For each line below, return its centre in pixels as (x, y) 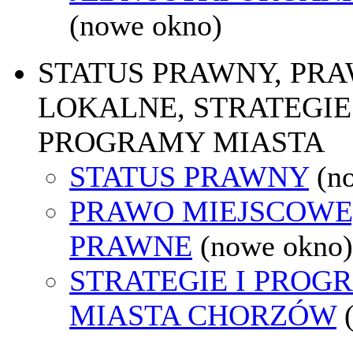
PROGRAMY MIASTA (181, 141)
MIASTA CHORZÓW (203, 315)
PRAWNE (131, 245)
